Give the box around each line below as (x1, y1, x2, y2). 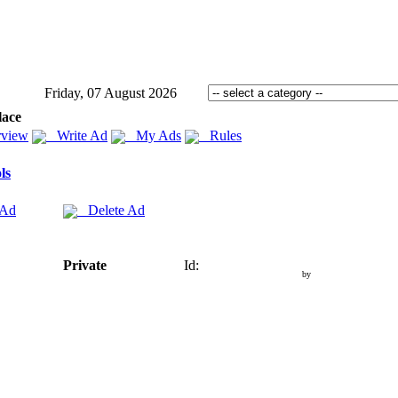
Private (63, 258, 107, 273)
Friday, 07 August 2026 (44, 85, 177, 100)
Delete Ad (77, 203, 145, 218)
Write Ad (46, 128, 107, 143)
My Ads (125, 128, 181, 143)
